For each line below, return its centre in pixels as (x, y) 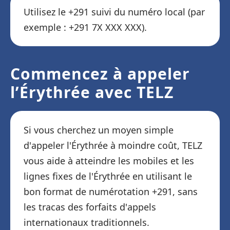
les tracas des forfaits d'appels (90, 207)
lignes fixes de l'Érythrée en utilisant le (108, 176)
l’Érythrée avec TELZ (92, 92)
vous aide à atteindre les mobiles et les (109, 161)
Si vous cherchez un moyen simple (99, 130)
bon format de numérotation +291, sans (111, 191)
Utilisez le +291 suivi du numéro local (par (114, 12)
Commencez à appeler (100, 74)
